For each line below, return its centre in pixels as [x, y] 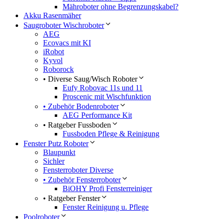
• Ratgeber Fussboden [77, 125]
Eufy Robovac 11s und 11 [103, 88]
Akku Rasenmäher [52, 16]
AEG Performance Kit [97, 115]
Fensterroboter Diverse [78, 170]
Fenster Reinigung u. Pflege [106, 207]
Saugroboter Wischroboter [64, 25]
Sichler [54, 161]
